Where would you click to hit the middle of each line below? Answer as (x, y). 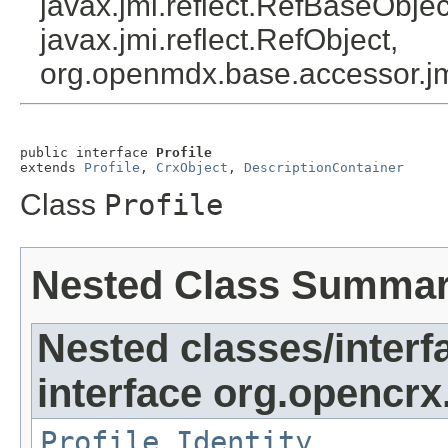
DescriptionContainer (324, 168)
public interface (88, 153)
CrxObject (192, 168)
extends (52, 168)
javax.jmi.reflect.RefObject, (219, 40)
